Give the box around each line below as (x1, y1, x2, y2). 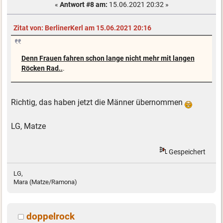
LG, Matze (11, 121, 46, 131)
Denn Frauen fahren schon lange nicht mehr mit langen (21, 54, 195, 63)
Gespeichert (167, 147, 206, 156)
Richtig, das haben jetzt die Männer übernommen (11, 98, 185, 108)
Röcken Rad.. (21, 64, 63, 73)
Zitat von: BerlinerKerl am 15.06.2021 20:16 (13, 23, 151, 32)
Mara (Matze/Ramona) (13, 178, 78, 186)
